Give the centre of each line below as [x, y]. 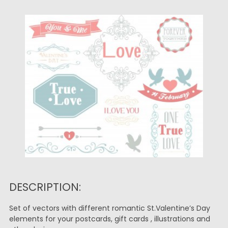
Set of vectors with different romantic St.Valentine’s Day [109, 208]
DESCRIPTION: [45, 187]
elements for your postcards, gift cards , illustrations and [109, 219]
